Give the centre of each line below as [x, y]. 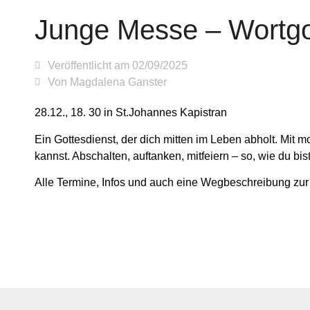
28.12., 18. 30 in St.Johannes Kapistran [131, 113]
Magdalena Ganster [117, 82]
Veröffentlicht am [90, 66]
